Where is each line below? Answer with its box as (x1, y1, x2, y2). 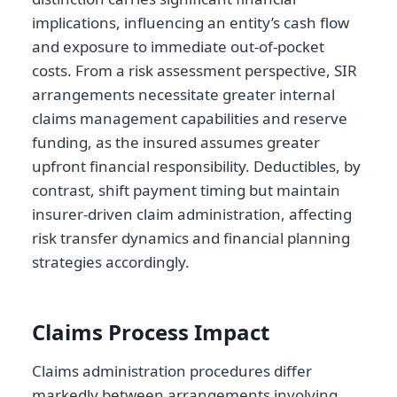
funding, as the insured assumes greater (32, 131, 320, 152)
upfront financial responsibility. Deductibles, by (32, 155, 361, 176)
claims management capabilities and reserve (32, 107, 347, 128)
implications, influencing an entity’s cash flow (32, 12, 349, 33)
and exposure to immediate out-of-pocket (32, 35, 324, 57)
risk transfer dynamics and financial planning (32, 227, 350, 248)
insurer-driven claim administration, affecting (32, 203, 352, 224)
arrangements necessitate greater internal (32, 83, 335, 105)
